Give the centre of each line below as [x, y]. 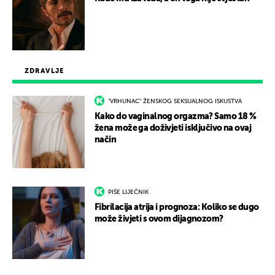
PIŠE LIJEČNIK [128, 192]
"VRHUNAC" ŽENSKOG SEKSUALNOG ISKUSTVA [175, 102]
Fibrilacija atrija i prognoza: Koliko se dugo [177, 208]
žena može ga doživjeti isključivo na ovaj [173, 129]
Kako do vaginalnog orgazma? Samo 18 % [176, 117]
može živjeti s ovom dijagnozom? [159, 219]
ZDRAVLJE [44, 71]
